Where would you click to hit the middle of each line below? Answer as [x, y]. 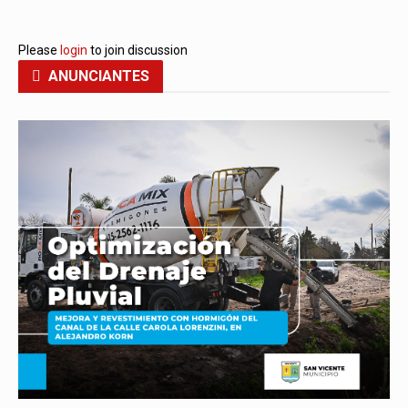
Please [39, 51]
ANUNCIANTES [99, 76]
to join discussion [138, 51]
